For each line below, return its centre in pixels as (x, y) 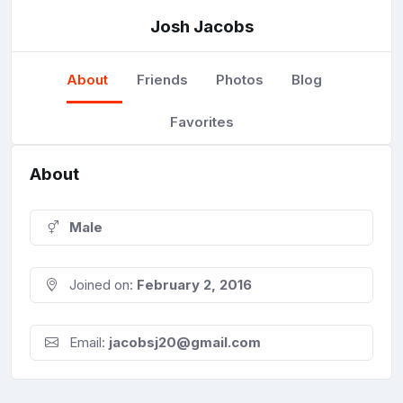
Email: (87, 343)
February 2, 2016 (194, 285)
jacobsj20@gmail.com (185, 343)
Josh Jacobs (201, 26)
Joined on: (101, 285)
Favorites (201, 121)
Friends (162, 79)
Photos (239, 79)
